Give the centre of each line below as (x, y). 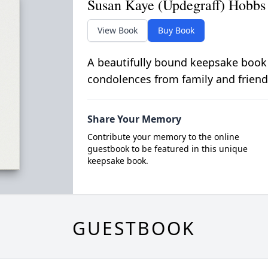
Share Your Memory (134, 119)
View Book (117, 30)
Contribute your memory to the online (163, 136)
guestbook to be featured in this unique (167, 148)
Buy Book (176, 30)
